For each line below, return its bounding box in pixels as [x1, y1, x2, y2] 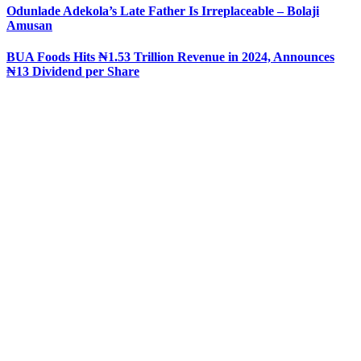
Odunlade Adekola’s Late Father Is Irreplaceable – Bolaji [6, 4, 319, 19]
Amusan [6, 19, 52, 33]
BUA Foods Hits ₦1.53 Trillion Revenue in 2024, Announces [6, 50, 334, 64]
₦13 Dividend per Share [6, 64, 139, 79]
